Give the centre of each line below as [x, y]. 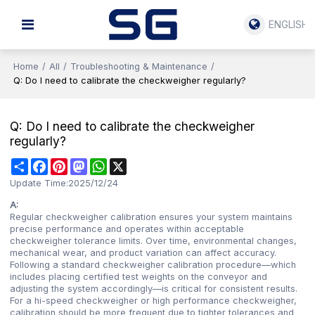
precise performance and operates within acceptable [127, 229]
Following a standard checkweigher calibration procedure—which [153, 265]
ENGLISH [288, 24]
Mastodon [109, 164]
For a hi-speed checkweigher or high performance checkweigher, [154, 301]
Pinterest [87, 164]
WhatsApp [130, 164]
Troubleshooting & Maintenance [139, 66]
